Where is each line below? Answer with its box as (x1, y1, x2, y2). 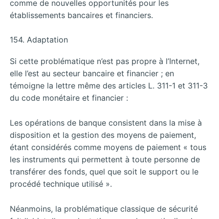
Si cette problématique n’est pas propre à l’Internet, (10, 56, 199, 66)
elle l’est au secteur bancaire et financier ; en (10, 68, 174, 79)
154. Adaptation (10, 35, 68, 45)
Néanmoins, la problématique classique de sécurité (10, 203, 198, 214)
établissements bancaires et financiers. (10, 10, 153, 20)
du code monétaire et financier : (10, 93, 128, 103)
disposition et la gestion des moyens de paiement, (10, 130, 196, 140)
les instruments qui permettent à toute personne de (10, 154, 200, 164)
